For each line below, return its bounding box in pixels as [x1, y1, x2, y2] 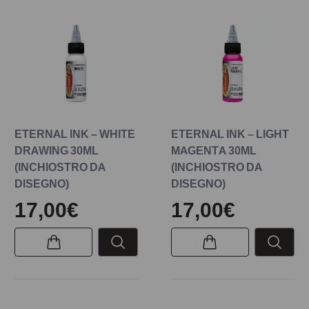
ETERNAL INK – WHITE [14, 126, 136, 141]
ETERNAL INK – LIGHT [170, 126, 289, 141]
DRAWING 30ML [14, 143, 99, 157]
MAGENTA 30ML [170, 143, 257, 157]
